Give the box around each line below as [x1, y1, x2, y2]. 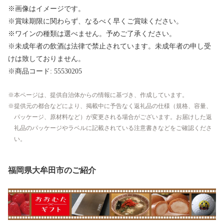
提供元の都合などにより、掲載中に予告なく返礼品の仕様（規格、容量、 [14, 102, 212, 109]
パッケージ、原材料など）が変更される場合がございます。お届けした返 [14, 113, 212, 120]
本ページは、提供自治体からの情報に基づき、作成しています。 [14, 91, 188, 98]
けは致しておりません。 [8, 54, 85, 62]
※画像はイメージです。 [8, 4, 85, 12]
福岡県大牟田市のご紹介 [8, 165, 96, 174]
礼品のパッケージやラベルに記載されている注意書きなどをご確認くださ [14, 124, 212, 131]
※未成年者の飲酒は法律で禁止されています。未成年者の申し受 [8, 42, 211, 50]
